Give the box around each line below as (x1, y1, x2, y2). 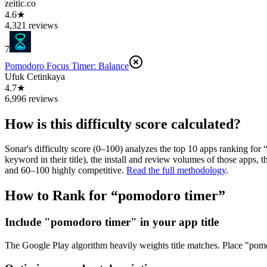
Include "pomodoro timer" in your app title (5, 216, 219, 229)
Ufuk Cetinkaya (5, 71, 65, 82)
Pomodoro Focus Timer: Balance (5, 60, 129, 71)
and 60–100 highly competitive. (5, 165, 124, 176)
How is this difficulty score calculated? (5, 116, 241, 132)
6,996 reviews (5, 93, 58, 104)
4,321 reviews (5, 20, 58, 30)
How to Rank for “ (5, 188, 118, 204)
